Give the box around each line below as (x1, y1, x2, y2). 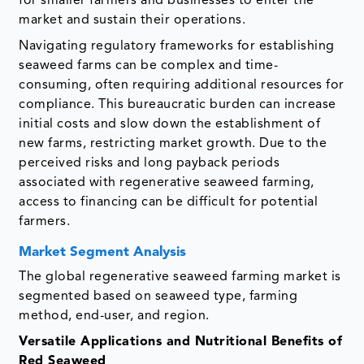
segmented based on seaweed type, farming (19, 290, 298, 304)
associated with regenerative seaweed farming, (19, 176, 314, 190)
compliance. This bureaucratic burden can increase (19, 98, 336, 112)
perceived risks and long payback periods (19, 157, 280, 171)
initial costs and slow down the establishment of (19, 118, 321, 132)
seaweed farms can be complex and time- (19, 59, 279, 73)
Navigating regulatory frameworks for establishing (19, 40, 335, 54)
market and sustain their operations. (19, 14, 246, 28)
